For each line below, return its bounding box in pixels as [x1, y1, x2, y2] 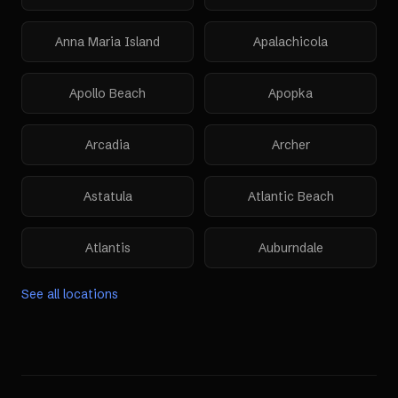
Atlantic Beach [247, 188, 334, 204]
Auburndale [258, 240, 323, 256]
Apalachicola [253, 34, 328, 50]
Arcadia [85, 137, 130, 153]
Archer [271, 137, 310, 153]
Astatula [83, 188, 132, 204]
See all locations [21, 286, 118, 302]
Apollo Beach [69, 85, 146, 101]
